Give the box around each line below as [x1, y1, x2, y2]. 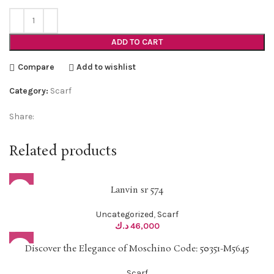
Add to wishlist [76, 62, 136, 73]
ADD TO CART [111, 36, 163, 47]
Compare [17, 62, 54, 73]
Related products [9, 141, 117, 161]
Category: [9, 85, 48, 96]
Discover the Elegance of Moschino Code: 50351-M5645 [25, 242, 249, 255]
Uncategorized [95, 209, 154, 220]
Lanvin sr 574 [111, 183, 163, 196]
